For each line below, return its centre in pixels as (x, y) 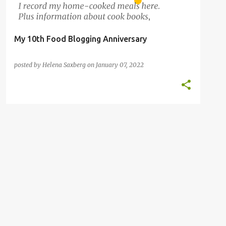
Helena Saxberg (64, 65)
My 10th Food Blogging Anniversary (80, 39)
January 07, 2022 (120, 65)
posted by (28, 65)
